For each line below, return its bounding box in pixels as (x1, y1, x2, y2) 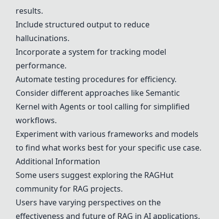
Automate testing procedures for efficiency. (16, 74, 176, 85)
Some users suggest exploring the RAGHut (16, 170, 174, 180)
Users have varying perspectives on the (16, 197, 161, 208)
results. (16, 5, 43, 16)
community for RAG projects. (16, 183, 123, 194)
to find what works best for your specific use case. (16, 142, 201, 153)
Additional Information (16, 156, 100, 167)
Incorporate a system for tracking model (16, 46, 166, 57)
